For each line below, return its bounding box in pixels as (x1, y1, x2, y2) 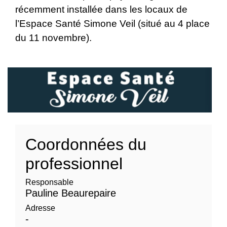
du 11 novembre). (15, 32, 94, 43)
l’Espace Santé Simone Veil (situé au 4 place (15, 18, 210, 29)
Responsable (25, 177, 73, 186)
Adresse (25, 203, 55, 212)
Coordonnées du (25, 135, 146, 154)
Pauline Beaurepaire (25, 187, 116, 199)
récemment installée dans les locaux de (15, 4, 187, 15)
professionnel (25, 154, 123, 173)
